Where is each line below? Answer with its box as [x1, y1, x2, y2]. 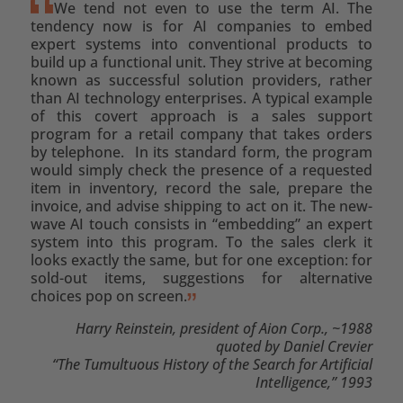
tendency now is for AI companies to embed [30, 15, 373, 36]
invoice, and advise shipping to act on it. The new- [30, 195, 373, 216]
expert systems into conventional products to [30, 33, 373, 54]
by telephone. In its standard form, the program [30, 141, 373, 162]
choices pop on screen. [30, 285, 187, 306]
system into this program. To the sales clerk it [30, 231, 373, 252]
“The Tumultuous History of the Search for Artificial [52, 354, 373, 374]
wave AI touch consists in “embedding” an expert [30, 213, 373, 234]
